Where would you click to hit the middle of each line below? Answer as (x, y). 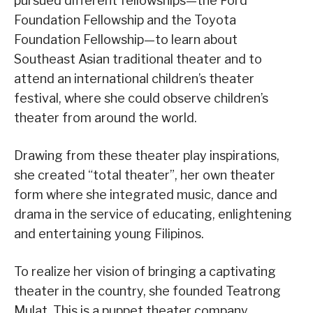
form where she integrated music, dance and (146, 195)
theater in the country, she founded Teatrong (147, 291)
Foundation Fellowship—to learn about (126, 40)
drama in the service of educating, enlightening (153, 214)
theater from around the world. (105, 118)
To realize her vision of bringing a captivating (145, 272)
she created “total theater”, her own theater (145, 175)
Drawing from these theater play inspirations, (147, 156)
